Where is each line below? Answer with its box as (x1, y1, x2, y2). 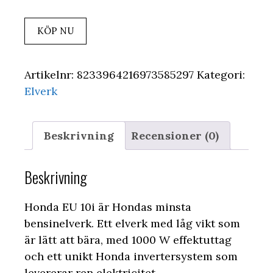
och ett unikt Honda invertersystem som (24, 249, 238, 263)
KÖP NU (37, 25, 74, 37)
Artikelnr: (24, 68, 77, 82)
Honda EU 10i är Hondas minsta (24, 199, 191, 214)
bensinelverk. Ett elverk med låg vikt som (24, 216, 240, 230)
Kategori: (197, 68, 245, 82)
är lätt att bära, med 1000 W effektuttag (24, 232, 232, 247)
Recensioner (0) (131, 129, 219, 143)
